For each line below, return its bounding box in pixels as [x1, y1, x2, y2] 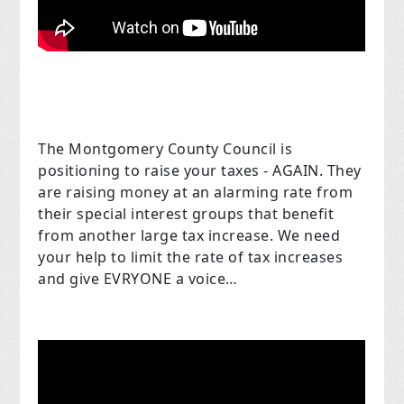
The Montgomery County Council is [38, 139, 293, 160]
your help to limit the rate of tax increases [38, 247, 344, 268]
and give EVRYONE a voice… [38, 269, 238, 289]
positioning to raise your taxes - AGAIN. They [38, 161, 362, 181]
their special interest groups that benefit [38, 204, 335, 225]
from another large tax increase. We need [38, 225, 341, 246]
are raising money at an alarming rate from [38, 182, 353, 203]
